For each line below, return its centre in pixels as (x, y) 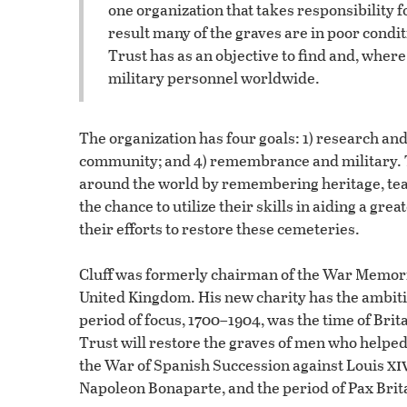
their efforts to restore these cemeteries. (219, 228)
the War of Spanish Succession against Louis (233, 364)
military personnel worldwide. (214, 78)
